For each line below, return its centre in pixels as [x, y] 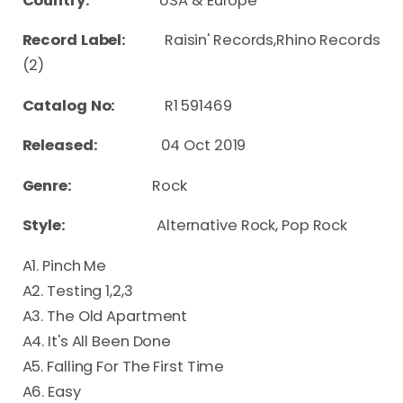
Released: [91, 146]
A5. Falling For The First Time [123, 366]
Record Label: [93, 40]
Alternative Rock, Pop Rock [252, 226]
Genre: [87, 185]
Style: [89, 226]
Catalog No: [85, 105]
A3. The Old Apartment [105, 316]
